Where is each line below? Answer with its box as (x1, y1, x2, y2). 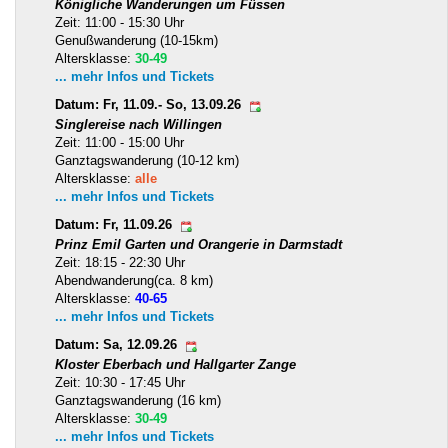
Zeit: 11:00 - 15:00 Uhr (55, 134, 184, 150)
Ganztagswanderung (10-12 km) (55, 152, 239, 168)
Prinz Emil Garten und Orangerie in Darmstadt (55, 236, 342, 252)
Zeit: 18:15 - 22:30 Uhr (55, 254, 185, 270)
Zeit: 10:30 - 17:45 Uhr (55, 374, 185, 390)
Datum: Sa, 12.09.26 (55, 337, 181, 353)
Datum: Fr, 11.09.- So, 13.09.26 (55, 97, 245, 113)
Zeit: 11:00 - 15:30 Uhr (55, 14, 184, 30)
